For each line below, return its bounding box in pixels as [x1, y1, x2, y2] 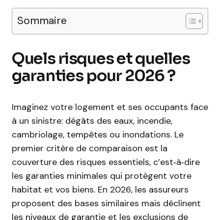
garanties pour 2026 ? [12, 66, 176, 85]
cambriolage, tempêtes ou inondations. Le [12, 129, 184, 140]
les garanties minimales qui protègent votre [12, 170, 192, 182]
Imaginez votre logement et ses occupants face [12, 101, 208, 113]
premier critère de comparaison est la [12, 142, 167, 154]
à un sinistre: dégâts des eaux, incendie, [12, 115, 172, 127]
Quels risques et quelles [12, 49, 190, 68]
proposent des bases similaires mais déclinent [12, 197, 201, 209]
